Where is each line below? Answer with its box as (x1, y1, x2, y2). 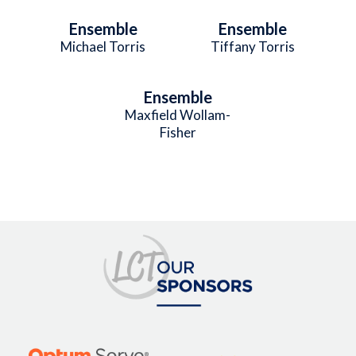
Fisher (159, 123, 196, 141)
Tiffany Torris (211, 37, 296, 55)
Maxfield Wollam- (125, 106, 231, 123)
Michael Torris (60, 37, 146, 55)
